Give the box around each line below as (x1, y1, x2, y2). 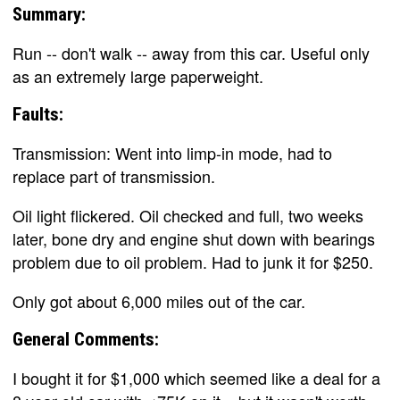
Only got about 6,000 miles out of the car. (12, 288, 305, 312)
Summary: (12, 3, 86, 25)
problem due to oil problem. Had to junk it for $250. (12, 249, 373, 273)
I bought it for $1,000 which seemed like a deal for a (12, 365, 380, 389)
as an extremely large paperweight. (12, 63, 263, 87)
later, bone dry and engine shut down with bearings (12, 226, 375, 250)
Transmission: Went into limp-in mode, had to (12, 140, 332, 164)
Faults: (12, 103, 63, 125)
